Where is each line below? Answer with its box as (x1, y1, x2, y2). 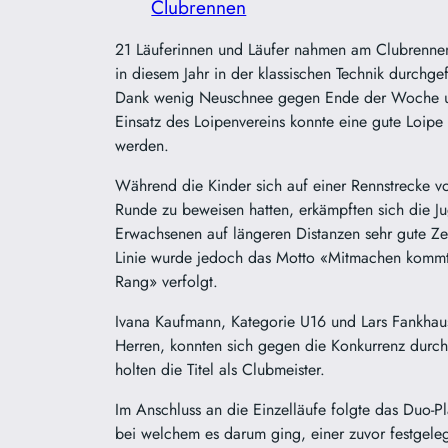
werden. (115, 134, 170, 158)
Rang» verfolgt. (115, 270, 219, 294)
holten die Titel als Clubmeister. (115, 358, 326, 382)
